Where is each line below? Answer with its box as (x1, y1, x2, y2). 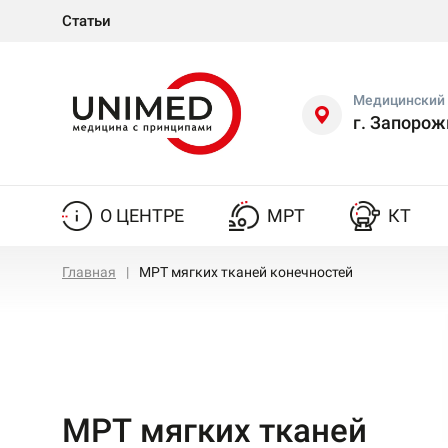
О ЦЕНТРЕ (100, 205, 184, 226)
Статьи (62, 12, 111, 30)
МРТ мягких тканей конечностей (139, 264, 353, 280)
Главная (62, 264, 116, 280)
